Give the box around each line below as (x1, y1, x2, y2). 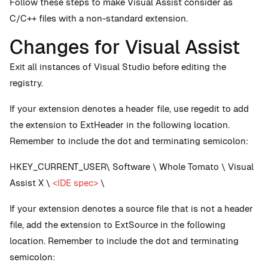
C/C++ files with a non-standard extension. (10, 13, 188, 24)
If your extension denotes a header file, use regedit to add (10, 103, 249, 114)
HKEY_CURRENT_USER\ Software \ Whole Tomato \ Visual (10, 161, 254, 172)
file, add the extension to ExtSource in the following (10, 219, 226, 230)
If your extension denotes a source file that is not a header (10, 203, 253, 214)
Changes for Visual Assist (10, 35, 240, 59)
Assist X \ (10, 177, 53, 188)
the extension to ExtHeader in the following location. (10, 119, 230, 130)
